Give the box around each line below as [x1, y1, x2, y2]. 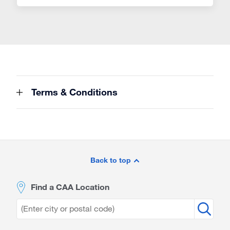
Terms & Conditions [29, 86, 118, 98]
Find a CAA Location [31, 182, 109, 191]
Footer [16, 155, 54, 169]
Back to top [90, 156, 133, 164]
